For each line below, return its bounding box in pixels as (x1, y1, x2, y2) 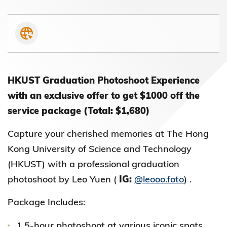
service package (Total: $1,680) (8, 105, 149, 117)
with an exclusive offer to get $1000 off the (8, 90, 200, 101)
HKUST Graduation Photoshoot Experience (8, 74, 200, 86)
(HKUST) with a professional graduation (8, 158, 179, 170)
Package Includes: (8, 196, 85, 208)
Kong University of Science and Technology (8, 143, 192, 155)
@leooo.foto (134, 173, 184, 185)
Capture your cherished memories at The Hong (8, 128, 209, 139)
